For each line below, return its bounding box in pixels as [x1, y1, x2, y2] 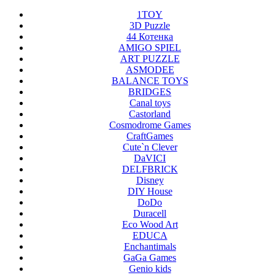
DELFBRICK [122, 164, 178, 175]
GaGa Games [123, 252, 176, 263]
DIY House [127, 186, 172, 197]
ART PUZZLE [120, 53, 180, 64]
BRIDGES [128, 87, 171, 98]
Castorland [129, 109, 171, 120]
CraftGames [126, 131, 173, 142]
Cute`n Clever [122, 142, 177, 153]
